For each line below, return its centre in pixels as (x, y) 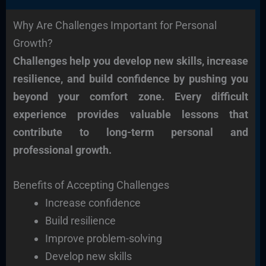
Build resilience (80, 220)
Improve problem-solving (103, 238)
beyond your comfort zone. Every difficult (131, 97)
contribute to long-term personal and (131, 132)
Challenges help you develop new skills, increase (131, 61)
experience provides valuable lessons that (131, 115)
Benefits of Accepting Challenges (91, 185)
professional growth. (62, 150)
